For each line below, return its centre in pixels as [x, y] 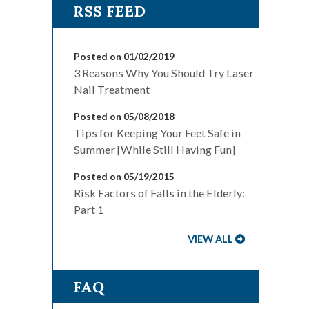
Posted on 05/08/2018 [124, 117]
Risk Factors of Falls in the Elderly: [159, 193]
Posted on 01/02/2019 [124, 57]
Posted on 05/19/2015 [124, 177]
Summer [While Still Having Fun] [154, 150]
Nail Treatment [112, 90]
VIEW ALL [210, 239]
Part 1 [89, 210]
